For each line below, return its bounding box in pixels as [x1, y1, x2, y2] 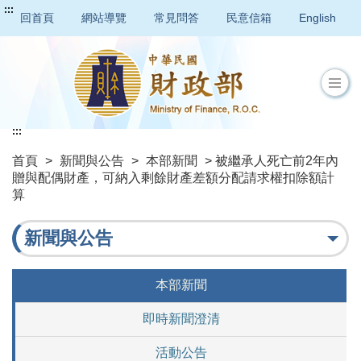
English [299, 11, 336, 24]
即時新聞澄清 [142, 312, 220, 326]
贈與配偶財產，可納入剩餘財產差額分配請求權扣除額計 [12, 171, 334, 185]
